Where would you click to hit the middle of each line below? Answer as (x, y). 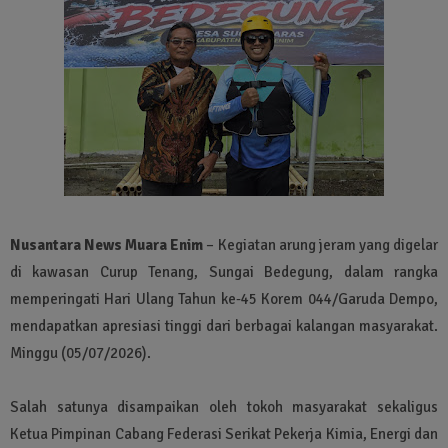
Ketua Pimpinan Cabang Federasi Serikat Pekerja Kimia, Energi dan (224, 433)
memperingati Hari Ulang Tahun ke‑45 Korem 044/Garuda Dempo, (224, 298)
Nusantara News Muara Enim (107, 244)
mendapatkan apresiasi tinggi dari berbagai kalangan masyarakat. (224, 325)
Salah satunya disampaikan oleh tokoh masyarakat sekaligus (224, 406)
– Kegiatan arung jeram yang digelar (321, 244)
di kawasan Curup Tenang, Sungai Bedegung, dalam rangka (224, 271)
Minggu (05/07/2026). (80, 352)
